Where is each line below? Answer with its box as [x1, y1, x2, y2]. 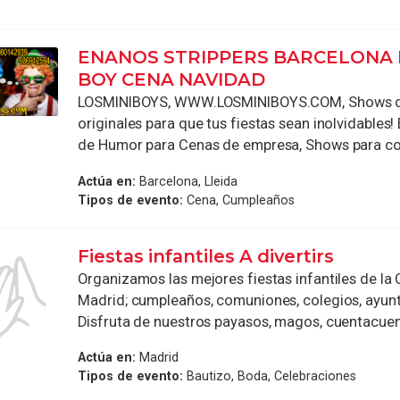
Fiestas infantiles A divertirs [78, 245, 335, 267]
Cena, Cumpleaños [183, 192, 296, 207]
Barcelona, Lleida [136, 173, 238, 188]
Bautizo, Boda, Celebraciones [183, 369, 357, 384]
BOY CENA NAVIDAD [78, 69, 266, 91]
